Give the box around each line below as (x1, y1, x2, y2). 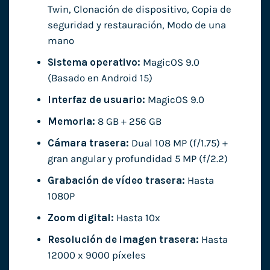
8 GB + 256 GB (95, 116, 162, 128)
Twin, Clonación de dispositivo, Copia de (47, 3, 231, 15)
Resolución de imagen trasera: (47, 234, 199, 246)
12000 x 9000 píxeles (47, 250, 146, 262)
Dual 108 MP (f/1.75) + (128, 137, 228, 149)
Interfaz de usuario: (47, 94, 145, 106)
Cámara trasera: (47, 137, 129, 149)
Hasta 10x (113, 212, 160, 224)
